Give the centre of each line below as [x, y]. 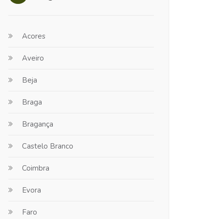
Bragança [38, 124]
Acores [34, 36]
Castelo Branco [48, 146]
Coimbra [36, 168]
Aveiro [33, 58]
